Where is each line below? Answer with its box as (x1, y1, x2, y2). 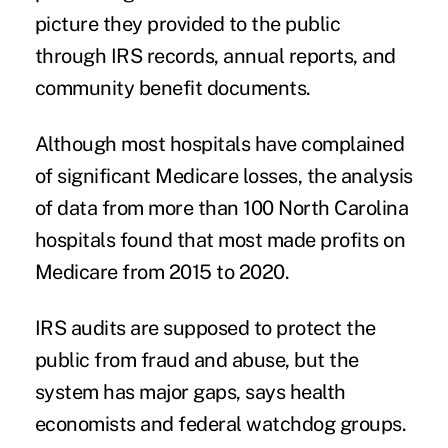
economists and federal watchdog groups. (34, 412, 407, 437)
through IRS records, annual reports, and (34, 44, 396, 69)
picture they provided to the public (34, 12, 341, 37)
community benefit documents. (34, 76, 311, 101)
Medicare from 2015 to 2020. (34, 260, 290, 285)
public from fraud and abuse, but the (34, 348, 359, 373)
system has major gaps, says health (34, 380, 346, 405)
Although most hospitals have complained (34, 132, 405, 157)
